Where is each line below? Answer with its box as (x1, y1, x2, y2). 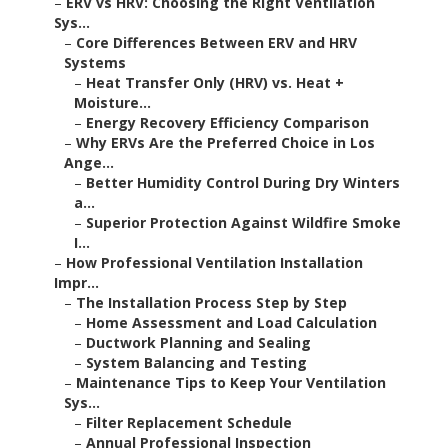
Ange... (64, 153, 114, 173)
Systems (64, 53, 126, 73)
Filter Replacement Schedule (86, 413, 292, 433)
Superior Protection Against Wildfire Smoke (86, 213, 401, 233)
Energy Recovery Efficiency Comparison (86, 113, 369, 133)
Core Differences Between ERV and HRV (76, 33, 357, 53)
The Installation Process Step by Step (76, 293, 347, 313)
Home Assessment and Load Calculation (86, 313, 377, 333)
